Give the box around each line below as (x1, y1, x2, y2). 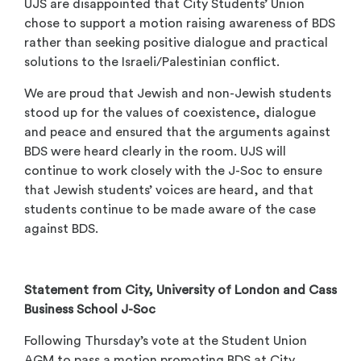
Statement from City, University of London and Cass (24, 284, 337, 297)
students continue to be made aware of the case (24, 202, 316, 216)
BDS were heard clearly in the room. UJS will (24, 144, 286, 158)
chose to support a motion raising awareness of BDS (24, 17, 335, 31)
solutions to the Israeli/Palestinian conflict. (24, 56, 280, 69)
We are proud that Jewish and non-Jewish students (24, 86, 331, 100)
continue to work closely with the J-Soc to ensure (24, 164, 322, 177)
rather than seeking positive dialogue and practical (24, 36, 328, 50)
